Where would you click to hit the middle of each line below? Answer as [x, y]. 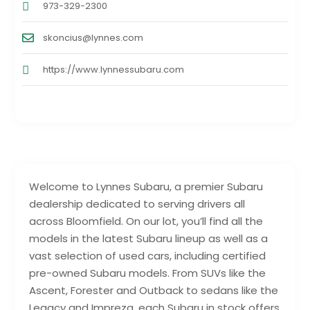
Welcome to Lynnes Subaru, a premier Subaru [146, 187]
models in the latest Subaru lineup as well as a [149, 239]
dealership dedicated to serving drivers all [137, 204]
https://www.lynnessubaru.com [114, 70]
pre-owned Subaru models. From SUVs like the [148, 273]
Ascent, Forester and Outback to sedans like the [154, 291]
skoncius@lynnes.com [93, 38]
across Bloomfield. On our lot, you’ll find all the [146, 221]
